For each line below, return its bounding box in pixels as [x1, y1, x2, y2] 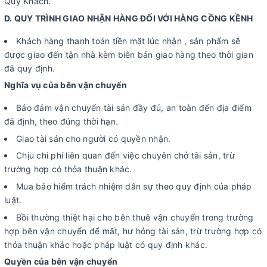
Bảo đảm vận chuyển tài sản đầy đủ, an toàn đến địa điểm [16, 103, 252, 113]
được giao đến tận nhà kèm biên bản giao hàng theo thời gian [4, 49, 253, 60]
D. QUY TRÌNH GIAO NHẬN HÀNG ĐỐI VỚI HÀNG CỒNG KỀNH [4, 13, 253, 23]
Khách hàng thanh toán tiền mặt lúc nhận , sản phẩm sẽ [16, 35, 241, 46]
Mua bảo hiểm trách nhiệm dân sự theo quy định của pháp [16, 181, 252, 192]
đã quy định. [4, 63, 58, 73]
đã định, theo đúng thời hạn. [4, 116, 118, 127]
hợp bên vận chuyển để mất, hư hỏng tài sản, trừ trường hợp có [4, 225, 262, 236]
